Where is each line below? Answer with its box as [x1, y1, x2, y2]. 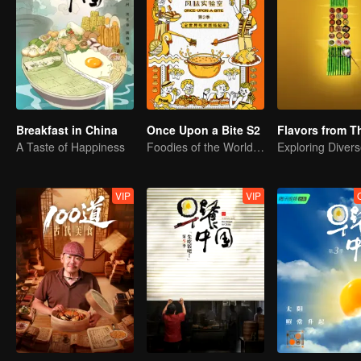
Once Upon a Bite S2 [147, 122, 260, 138]
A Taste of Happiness [16, 139, 125, 155]
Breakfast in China [16, 122, 118, 138]
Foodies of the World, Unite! [253, 139, 264, 155]
